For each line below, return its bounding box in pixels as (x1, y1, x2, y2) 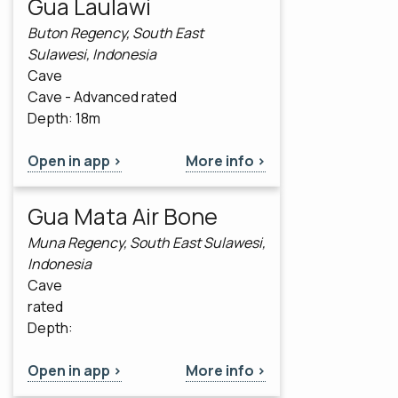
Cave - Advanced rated (28, 87, 177, 107)
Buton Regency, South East (28, 23, 203, 44)
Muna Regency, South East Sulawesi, (28, 233, 266, 253)
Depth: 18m (28, 108, 100, 129)
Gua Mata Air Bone (28, 201, 218, 233)
